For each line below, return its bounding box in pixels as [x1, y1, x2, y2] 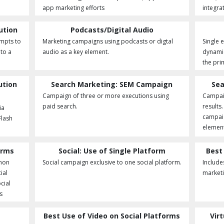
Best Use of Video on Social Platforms [43, 211, 180, 220]
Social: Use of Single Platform [58, 146, 165, 155]
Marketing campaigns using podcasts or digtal [42, 37, 173, 45]
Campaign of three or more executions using [42, 91, 169, 100]
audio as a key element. [42, 47, 109, 56]
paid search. [42, 102, 77, 110]
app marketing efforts [42, 3, 104, 12]
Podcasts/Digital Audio [70, 25, 153, 34]
